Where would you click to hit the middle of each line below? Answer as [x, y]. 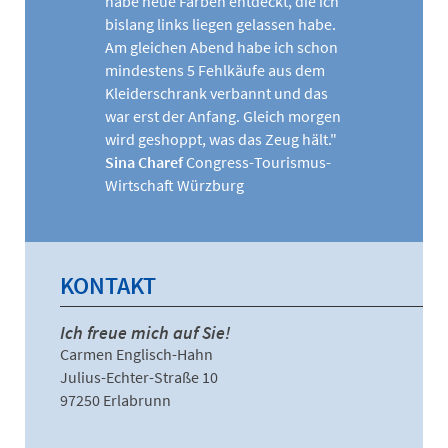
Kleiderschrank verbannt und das [216, 92]
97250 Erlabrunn [115, 399]
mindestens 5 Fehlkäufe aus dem [215, 69]
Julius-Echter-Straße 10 [139, 376]
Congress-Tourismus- [258, 161]
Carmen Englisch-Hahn [136, 353]
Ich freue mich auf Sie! [145, 332]
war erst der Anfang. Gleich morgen [223, 115]
